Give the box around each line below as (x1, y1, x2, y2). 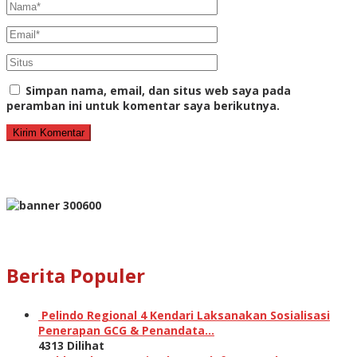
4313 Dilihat (38, 337, 104, 353)
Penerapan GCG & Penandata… (38, 322, 214, 338)
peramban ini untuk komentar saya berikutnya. (6, 97, 280, 113)
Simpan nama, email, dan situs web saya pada (25, 82, 291, 98)
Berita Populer (6, 261, 145, 288)
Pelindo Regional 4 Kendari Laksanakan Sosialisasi (41, 307, 330, 323)
